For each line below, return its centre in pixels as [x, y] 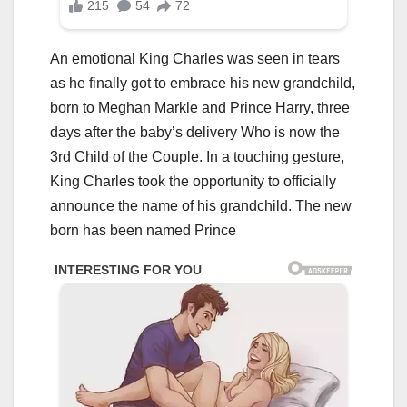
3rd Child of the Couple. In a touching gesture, [197, 157]
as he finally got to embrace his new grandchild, [203, 84]
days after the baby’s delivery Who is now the [195, 133]
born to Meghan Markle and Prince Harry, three [200, 108]
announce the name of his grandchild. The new [201, 206]
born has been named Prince [143, 231]
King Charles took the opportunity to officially [193, 182]
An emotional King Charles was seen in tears [195, 59]
